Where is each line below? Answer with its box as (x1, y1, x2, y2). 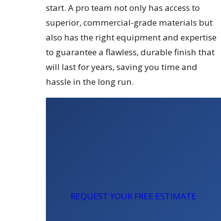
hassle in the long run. (46, 75, 134, 87)
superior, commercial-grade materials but (46, 16, 213, 28)
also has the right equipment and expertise (46, 31, 217, 43)
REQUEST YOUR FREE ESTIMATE (71, 190, 197, 202)
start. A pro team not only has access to (46, 1, 200, 13)
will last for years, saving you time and (46, 61, 198, 73)
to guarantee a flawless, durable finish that (46, 46, 215, 58)
